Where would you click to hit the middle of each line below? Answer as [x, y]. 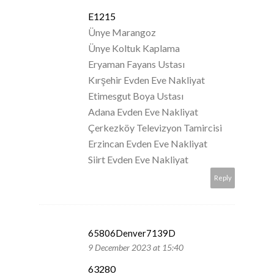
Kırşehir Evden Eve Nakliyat [146, 80]
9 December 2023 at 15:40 [136, 247]
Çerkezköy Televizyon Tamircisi [155, 127]
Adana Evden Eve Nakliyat [143, 111]
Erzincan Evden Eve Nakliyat [148, 143]
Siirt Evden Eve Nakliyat [138, 159]
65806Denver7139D [132, 233]
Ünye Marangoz [122, 32]
